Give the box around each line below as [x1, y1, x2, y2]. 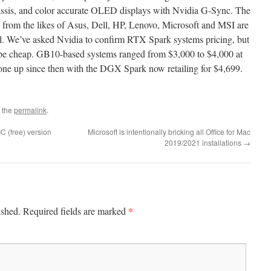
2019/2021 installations [165, 137, 243, 148]
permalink [14, 105, 47, 115]
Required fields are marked [23, 204, 128, 217]
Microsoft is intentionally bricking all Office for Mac [88, 126, 250, 137]
